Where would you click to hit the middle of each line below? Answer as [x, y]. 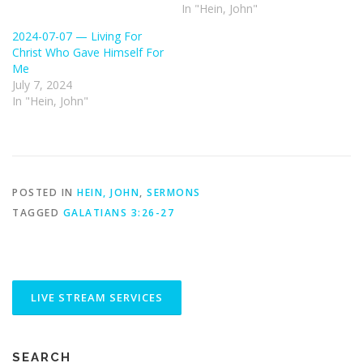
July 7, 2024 [42, 85]
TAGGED [38, 212]
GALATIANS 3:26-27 [118, 212]
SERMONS [174, 192]
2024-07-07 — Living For [77, 36]
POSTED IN [45, 192]
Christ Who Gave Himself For [88, 53]
